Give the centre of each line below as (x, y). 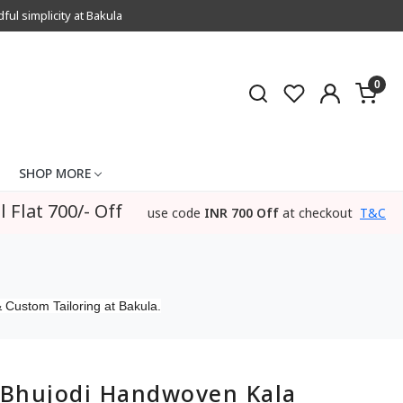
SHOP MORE (54, 173)
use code (174, 213)
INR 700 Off (242, 213)
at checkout (318, 213)
